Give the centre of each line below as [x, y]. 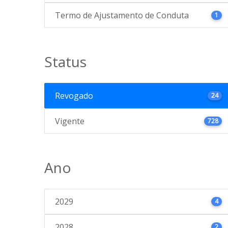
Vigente [70, 121]
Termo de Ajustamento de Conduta [122, 15]
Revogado [74, 95]
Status [65, 61]
